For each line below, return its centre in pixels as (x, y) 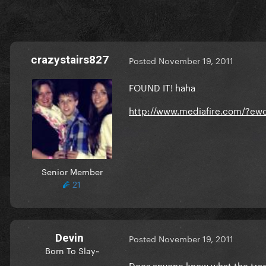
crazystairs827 (69, 59)
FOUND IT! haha (162, 86)
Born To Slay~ (72, 250)
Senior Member (72, 171)
